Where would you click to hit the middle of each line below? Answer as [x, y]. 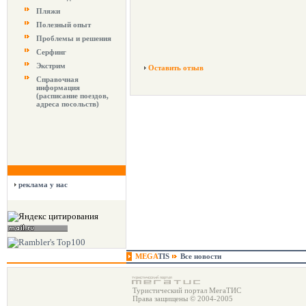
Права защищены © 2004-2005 [182, 298]
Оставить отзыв [176, 68]
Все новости [201, 256]
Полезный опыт [64, 25]
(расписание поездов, [72, 96]
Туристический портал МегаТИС [186, 290]
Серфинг [51, 52]
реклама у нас [43, 184]
